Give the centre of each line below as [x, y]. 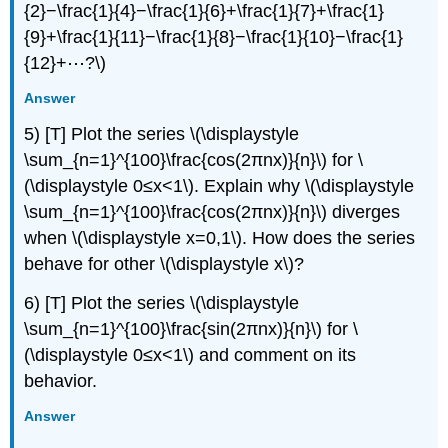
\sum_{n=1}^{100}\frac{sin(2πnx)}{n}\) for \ [191, 329]
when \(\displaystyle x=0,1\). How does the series [220, 238]
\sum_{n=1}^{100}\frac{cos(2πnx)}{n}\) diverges [212, 212]
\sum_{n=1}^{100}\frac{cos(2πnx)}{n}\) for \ [194, 160]
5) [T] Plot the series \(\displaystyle [162, 134]
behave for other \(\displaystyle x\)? [164, 264]
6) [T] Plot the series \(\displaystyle [162, 303]
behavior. [61, 381]
